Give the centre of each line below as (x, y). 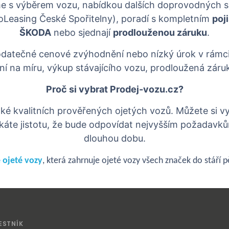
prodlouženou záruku (160, 32)
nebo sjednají (82, 32)
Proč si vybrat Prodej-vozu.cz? (114, 89)
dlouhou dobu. (114, 138)
